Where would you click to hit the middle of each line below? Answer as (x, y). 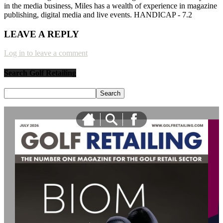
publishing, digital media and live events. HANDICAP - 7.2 (98, 14)
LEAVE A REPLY (42, 34)
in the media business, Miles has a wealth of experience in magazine (111, 5)
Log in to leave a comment (46, 53)
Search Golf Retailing (40, 73)
